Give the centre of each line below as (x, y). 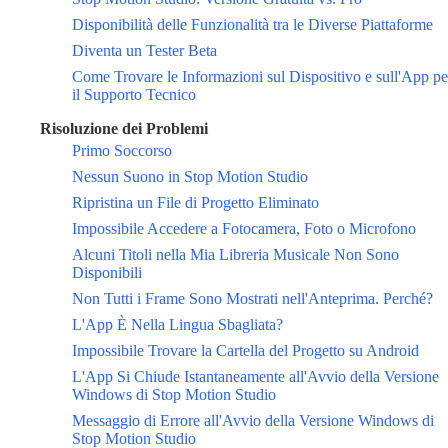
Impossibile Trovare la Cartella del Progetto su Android (245, 351)
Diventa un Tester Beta (144, 51)
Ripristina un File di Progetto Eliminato (195, 203)
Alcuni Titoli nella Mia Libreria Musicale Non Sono (235, 255)
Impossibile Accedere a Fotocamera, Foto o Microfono (244, 229)
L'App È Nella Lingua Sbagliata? (177, 325)
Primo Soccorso (122, 151)
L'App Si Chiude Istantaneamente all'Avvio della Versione (255, 377)
